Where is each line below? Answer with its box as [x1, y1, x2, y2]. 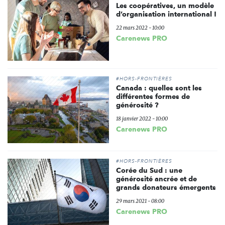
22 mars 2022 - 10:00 [116, 25, 164, 31]
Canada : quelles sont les [116, 83, 202, 92]
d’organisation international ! [116, 10, 216, 18]
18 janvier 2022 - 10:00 [116, 115, 168, 122]
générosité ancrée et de [116, 174, 197, 183]
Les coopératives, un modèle [116, 2, 214, 10]
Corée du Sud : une [116, 166, 182, 174]
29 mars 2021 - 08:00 [116, 197, 164, 204]
